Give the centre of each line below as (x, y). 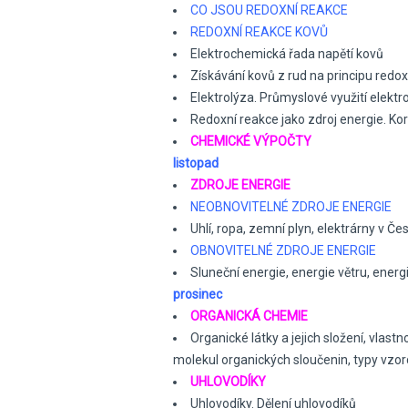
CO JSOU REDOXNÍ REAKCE (269, 10)
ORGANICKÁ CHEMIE (249, 316)
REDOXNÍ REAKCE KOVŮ (259, 32)
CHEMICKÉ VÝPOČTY (251, 141)
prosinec (198, 294)
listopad (196, 163)
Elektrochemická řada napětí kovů (287, 54)
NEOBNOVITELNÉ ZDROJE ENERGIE (291, 207)
